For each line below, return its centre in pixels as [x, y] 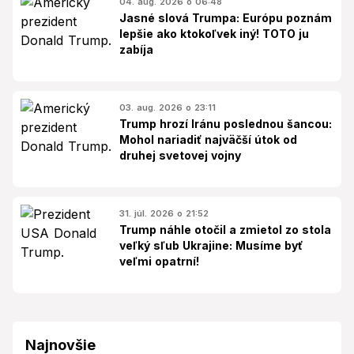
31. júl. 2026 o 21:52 [164, 213]
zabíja [136, 49]
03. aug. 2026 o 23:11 [168, 107]
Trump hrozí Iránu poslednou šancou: [226, 123]
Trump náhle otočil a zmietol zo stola [225, 229]
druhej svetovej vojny [180, 155]
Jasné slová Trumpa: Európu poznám [226, 17]
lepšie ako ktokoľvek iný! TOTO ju [214, 33]
